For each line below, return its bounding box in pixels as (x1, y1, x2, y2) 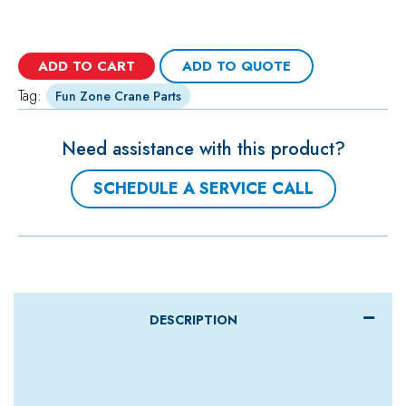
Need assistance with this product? (61, 136, 345, 162)
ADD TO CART (38, 56, 135, 76)
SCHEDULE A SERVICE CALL (92, 177, 314, 200)
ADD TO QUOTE (182, 56, 291, 76)
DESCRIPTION (149, 311, 237, 329)
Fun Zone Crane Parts (55, 87, 181, 105)
